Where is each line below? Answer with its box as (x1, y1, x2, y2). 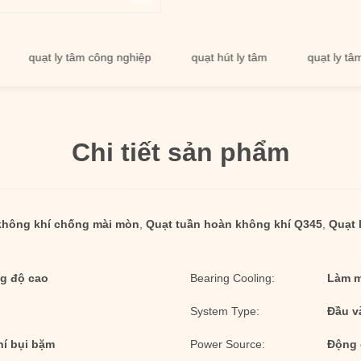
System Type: (190, 305, 259, 317)
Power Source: (190, 338, 265, 351)
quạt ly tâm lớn (272, 51, 348, 64)
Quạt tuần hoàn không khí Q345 (146, 218, 322, 230)
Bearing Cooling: (190, 272, 275, 284)
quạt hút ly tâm (156, 51, 232, 64)
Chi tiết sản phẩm (72, 138, 289, 167)
